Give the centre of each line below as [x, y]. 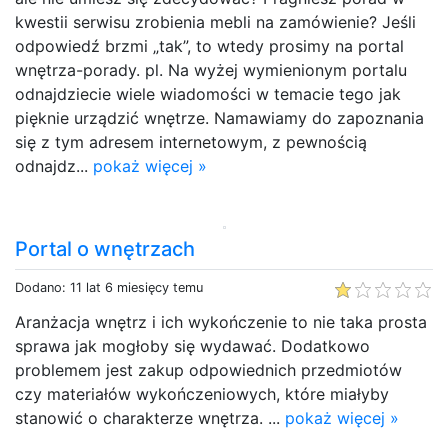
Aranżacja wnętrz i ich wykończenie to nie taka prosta [221, 321]
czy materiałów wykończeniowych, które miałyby [202, 393]
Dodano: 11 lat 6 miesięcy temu [109, 287]
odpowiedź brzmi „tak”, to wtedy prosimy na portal [209, 45]
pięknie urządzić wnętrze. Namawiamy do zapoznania [219, 117]
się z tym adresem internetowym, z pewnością [191, 141]
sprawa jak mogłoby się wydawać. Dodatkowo [192, 345]
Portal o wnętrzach [105, 248]
